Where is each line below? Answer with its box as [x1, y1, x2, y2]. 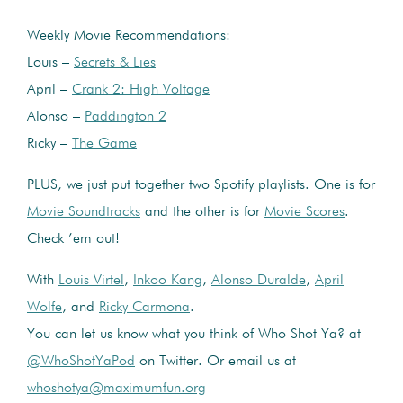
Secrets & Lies [74, 55, 156, 70]
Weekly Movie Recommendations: [27, 28, 230, 43]
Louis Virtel [58, 273, 124, 288]
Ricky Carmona [99, 300, 190, 315]
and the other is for [140, 204, 264, 219]
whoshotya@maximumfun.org [27, 381, 206, 396]
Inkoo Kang [133, 273, 202, 288]
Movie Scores [264, 204, 345, 219]
